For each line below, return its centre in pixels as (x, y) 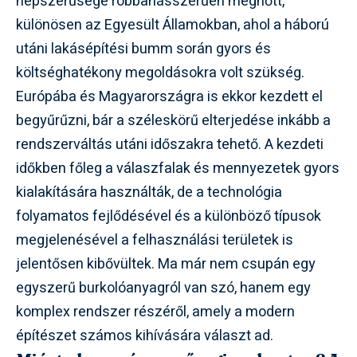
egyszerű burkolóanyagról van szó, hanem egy (163, 288)
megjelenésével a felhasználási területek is (155, 240)
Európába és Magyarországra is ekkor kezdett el (169, 96)
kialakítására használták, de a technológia (149, 192)
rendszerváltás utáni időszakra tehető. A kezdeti (170, 144)
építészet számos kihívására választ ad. (145, 335)
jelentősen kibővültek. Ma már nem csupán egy (166, 264)
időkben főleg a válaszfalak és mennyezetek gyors (178, 168)
